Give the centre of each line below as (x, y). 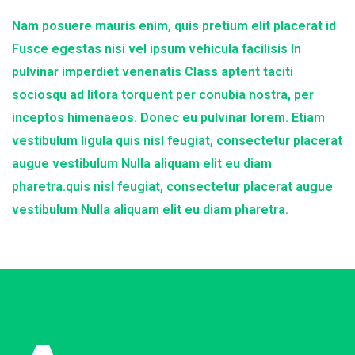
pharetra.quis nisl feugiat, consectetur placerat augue (172, 187)
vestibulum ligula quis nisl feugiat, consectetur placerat (177, 141)
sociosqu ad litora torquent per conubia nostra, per (163, 95)
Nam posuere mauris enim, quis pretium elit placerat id (174, 26)
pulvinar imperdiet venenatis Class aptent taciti (153, 72)
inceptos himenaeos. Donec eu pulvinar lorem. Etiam (168, 118)
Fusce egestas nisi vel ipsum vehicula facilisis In (157, 49)
